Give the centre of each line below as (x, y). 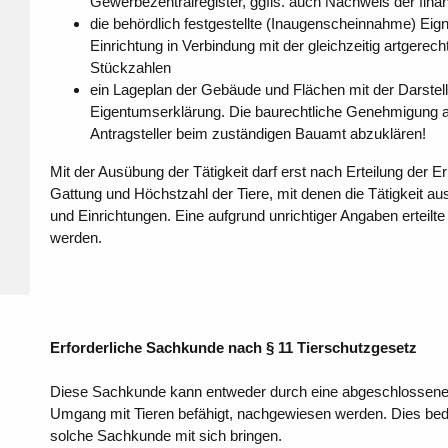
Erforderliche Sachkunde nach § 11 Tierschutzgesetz (233, 348)
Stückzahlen (130, 68)
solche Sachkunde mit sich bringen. (165, 436)
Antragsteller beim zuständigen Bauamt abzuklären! (257, 134)
